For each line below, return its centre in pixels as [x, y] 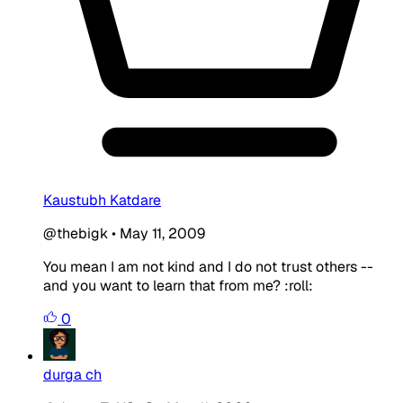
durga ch [72, 374]
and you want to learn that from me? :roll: [178, 285]
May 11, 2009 [162, 233]
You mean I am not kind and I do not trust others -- [208, 266]
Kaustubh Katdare [102, 200]
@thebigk [76, 233]
